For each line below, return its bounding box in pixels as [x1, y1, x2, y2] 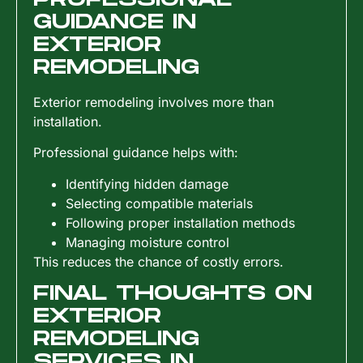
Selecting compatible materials [66, 194, 253, 211]
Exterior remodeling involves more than [33, 94, 274, 111]
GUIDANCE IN [33, 11, 196, 35]
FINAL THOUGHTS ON [33, 282, 312, 306]
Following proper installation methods [66, 214, 295, 231]
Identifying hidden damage [66, 175, 228, 192]
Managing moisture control [66, 233, 229, 250]
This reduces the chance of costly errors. [33, 253, 284, 270]
